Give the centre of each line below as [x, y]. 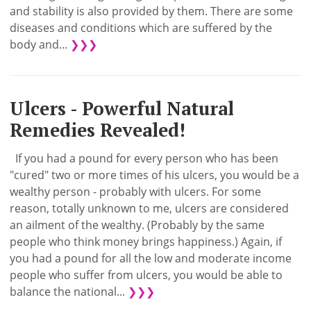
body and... [40, 45]
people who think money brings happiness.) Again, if [146, 242]
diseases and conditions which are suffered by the [141, 28]
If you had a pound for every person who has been [144, 159]
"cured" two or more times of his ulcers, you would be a [155, 175]
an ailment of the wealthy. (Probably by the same [137, 225]
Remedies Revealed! [98, 131]
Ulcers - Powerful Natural [122, 109]
